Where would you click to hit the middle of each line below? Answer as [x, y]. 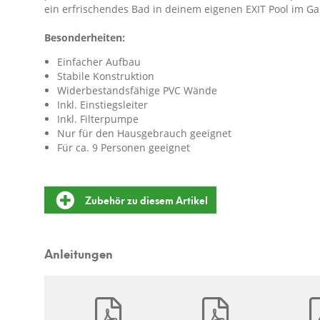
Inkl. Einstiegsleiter [102, 104]
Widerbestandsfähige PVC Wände [137, 90]
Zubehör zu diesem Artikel [146, 199]
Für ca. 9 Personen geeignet [124, 147]
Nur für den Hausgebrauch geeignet [144, 133]
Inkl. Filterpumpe [98, 119]
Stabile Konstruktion [106, 76]
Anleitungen [79, 252]
